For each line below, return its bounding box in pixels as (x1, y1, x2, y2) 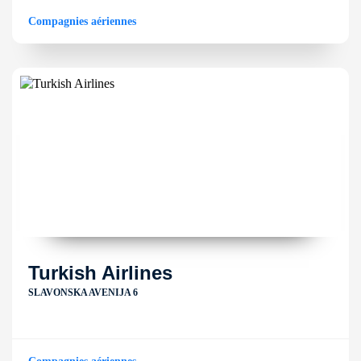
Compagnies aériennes (28, 15, 136, 27)
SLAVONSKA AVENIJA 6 (28, 287, 138, 298)
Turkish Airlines (28, 262, 172, 284)
